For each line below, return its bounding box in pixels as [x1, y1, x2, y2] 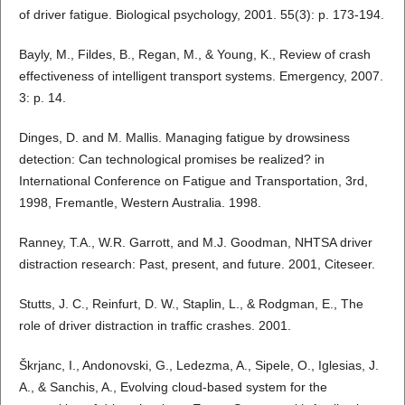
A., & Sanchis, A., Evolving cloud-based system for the [18, 380, 327, 395]
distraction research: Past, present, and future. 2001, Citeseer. [18, 256, 375, 271]
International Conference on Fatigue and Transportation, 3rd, [18, 173, 368, 188]
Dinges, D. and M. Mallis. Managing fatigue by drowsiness [18, 129, 350, 145]
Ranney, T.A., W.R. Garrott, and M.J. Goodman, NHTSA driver [18, 234, 372, 250]
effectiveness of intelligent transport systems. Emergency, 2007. [18, 68, 383, 83]
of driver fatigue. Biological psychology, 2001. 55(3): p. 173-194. [18, 6, 384, 22]
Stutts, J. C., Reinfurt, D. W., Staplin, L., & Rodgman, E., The [18, 297, 363, 311]
